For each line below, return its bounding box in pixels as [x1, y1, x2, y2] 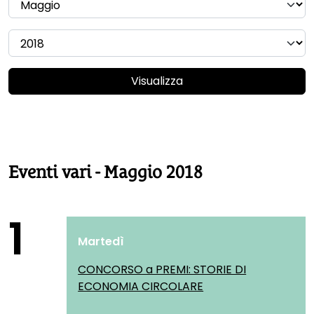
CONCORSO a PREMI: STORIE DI [78, 261, 247, 278]
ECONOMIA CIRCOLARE [78, 278, 204, 294]
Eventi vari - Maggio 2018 [8, 162, 203, 182]
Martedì [78, 233, 125, 250]
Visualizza [131, 73, 183, 89]
